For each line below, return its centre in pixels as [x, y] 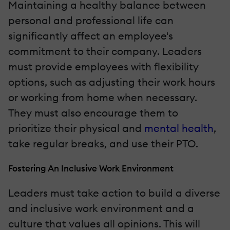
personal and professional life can [91, 21]
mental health [179, 128]
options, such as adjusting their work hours [112, 82]
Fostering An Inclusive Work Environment [91, 168]
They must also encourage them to [93, 113]
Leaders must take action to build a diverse [114, 193]
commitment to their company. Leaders [105, 51]
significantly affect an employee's [91, 36]
